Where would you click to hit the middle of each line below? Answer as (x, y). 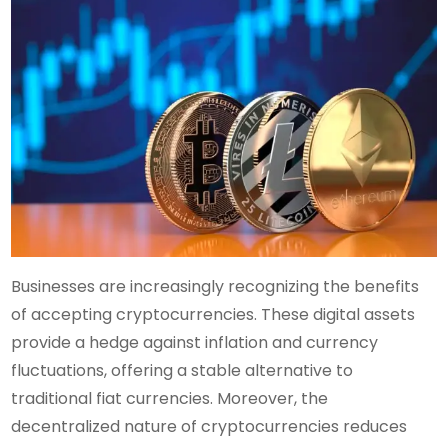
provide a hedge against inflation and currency (195, 342)
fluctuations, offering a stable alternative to (182, 370)
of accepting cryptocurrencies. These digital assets (213, 314)
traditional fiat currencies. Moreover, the (170, 398)
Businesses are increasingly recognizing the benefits (215, 286)
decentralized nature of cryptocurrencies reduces (209, 426)
